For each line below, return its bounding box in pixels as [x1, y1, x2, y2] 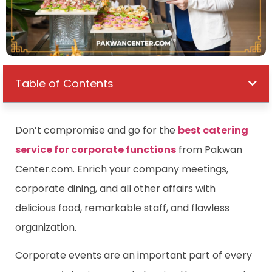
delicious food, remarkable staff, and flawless [15, 200, 229, 215]
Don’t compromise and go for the [15, 123, 175, 137]
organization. [15, 220, 76, 234]
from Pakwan [176, 142, 242, 157]
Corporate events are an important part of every [15, 248, 252, 262]
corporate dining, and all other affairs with [15, 181, 216, 195]
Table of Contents [15, 75, 114, 91]
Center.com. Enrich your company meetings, [15, 161, 228, 176]
